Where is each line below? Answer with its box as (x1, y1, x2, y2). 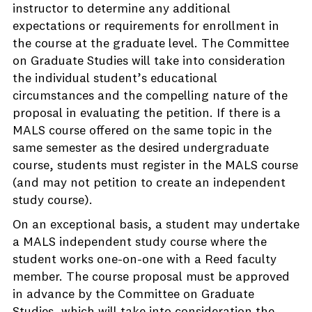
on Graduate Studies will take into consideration (13, 55, 286, 68)
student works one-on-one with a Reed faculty (13, 253, 276, 266)
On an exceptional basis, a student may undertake (13, 219, 299, 231)
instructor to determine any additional (13, 3, 231, 15)
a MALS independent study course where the (13, 236, 267, 249)
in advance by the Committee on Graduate (13, 288, 254, 301)
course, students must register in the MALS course (13, 159, 298, 172)
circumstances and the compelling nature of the (13, 90, 288, 102)
